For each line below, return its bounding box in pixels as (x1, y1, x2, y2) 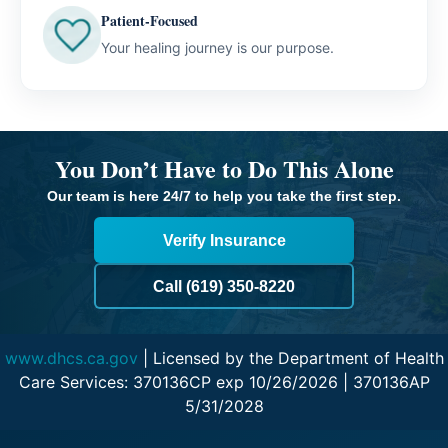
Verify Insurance (162, 231, 286, 249)
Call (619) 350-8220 (153, 277, 295, 295)
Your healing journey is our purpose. (101, 39, 334, 57)
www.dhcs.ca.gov (4, 348, 138, 369)
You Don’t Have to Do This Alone (54, 151, 394, 187)
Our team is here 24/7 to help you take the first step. (47, 188, 401, 205)
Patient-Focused (101, 10, 198, 32)
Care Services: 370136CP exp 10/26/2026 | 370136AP (18, 372, 430, 393)
